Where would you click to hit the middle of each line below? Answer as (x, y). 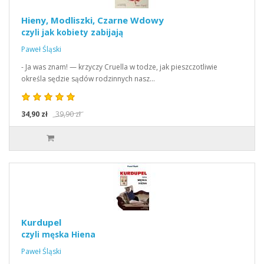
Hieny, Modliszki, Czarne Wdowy (93, 20)
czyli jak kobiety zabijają (72, 32)
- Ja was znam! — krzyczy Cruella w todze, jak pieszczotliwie (119, 67)
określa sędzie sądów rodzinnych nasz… (88, 79)
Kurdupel (41, 222)
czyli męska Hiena (58, 235)
